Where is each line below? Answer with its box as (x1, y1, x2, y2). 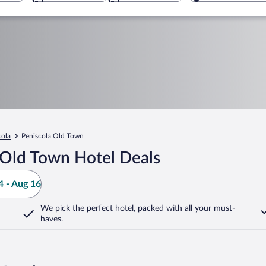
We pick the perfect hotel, (40, 204, 135, 213)
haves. (40, 215, 63, 223)
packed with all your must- (135, 204, 235, 213)
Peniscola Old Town (21, 132, 84, 140)
